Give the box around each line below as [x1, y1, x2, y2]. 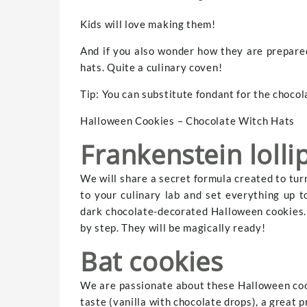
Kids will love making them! [80, 17, 216, 30]
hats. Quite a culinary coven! [80, 60, 223, 73]
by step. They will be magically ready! [80, 221, 266, 234]
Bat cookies [80, 243, 223, 279]
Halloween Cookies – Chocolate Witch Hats [80, 114, 295, 127]
